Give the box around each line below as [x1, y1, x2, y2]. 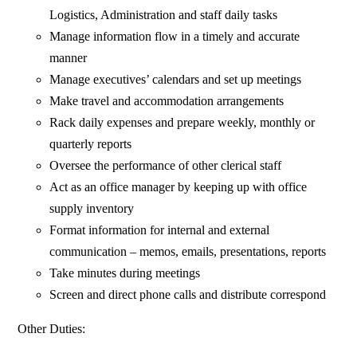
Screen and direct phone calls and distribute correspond [49, 288, 327, 302]
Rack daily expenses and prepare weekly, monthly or [49, 116, 316, 130]
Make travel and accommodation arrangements [49, 94, 284, 108]
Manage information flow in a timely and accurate [49, 29, 300, 44]
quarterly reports [49, 137, 132, 151]
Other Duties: [18, 322, 86, 336]
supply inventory [49, 202, 135, 216]
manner [49, 51, 88, 65]
